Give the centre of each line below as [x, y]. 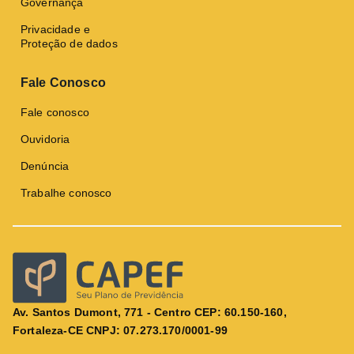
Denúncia [45, 166]
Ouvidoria [45, 139]
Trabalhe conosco [66, 192]
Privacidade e [56, 30]
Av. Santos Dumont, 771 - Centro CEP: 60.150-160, [150, 312]
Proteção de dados [69, 44]
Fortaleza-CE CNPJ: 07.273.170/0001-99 [120, 330]
